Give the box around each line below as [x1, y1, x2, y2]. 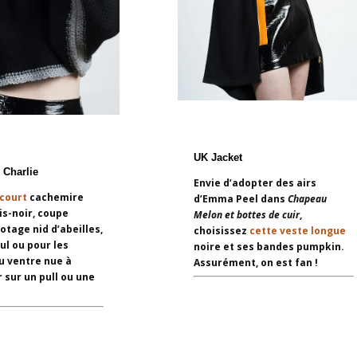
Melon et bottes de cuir [193, 207, 300, 222]
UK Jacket [193, 151, 242, 163]
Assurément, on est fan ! [193, 255, 318, 269]
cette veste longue [249, 223, 346, 237]
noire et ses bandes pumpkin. [193, 239, 344, 253]
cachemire [26, 190, 84, 204]
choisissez [193, 223, 249, 237]
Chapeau [287, 191, 327, 206]
